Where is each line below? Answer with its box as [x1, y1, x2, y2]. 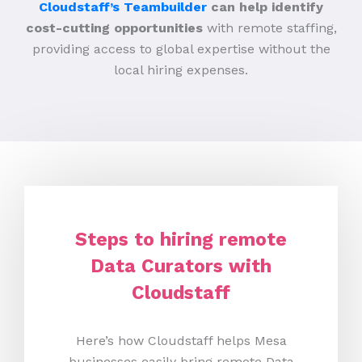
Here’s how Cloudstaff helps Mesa [75, 333, 287, 349]
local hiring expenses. [114, 62, 248, 78]
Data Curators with [90, 255, 271, 278]
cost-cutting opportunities [25, 20, 203, 36]
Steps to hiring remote [75, 229, 287, 251]
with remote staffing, [202, 20, 337, 36]
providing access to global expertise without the [32, 41, 330, 57]
